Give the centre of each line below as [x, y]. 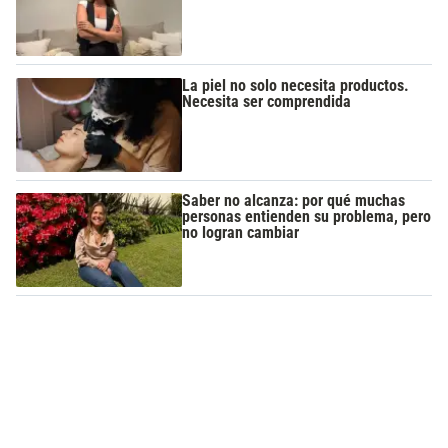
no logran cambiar [241, 233]
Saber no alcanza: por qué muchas [294, 201]
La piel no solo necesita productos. [296, 85]
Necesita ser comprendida [267, 101]
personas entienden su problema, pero [307, 217]
